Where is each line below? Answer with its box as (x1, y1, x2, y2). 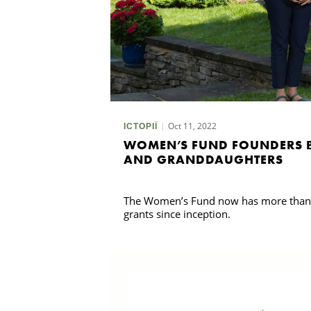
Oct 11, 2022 (167, 120, 217, 133)
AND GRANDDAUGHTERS (123, 151, 283, 168)
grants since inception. (123, 207, 230, 221)
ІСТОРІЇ (123, 121, 158, 133)
